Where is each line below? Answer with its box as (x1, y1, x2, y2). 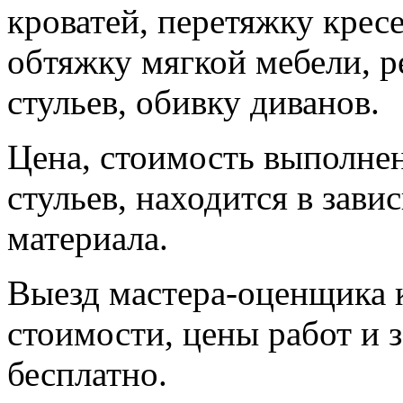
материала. (7, 218, 168, 257)
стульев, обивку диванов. (7, 82, 380, 121)
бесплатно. (7, 354, 167, 393)
